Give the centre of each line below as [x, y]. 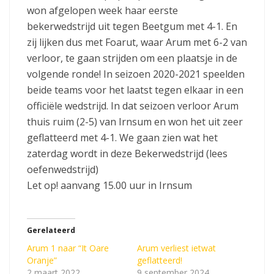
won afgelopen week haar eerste [102, 11]
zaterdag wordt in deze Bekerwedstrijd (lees [127, 154]
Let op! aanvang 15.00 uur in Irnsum [109, 186]
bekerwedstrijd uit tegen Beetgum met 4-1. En [132, 27]
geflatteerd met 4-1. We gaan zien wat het [122, 138]
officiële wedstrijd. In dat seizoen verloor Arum [133, 106]
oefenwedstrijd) [65, 170]
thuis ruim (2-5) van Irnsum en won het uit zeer [135, 122]
